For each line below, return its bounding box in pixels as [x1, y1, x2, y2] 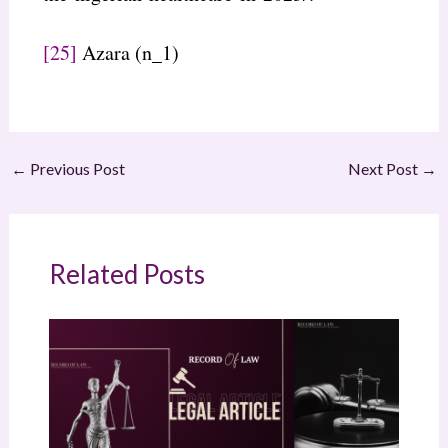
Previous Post [26, 158, 125, 178]
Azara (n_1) [76, 38, 179, 66]
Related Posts [48, 257, 205, 290]
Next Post [348, 158, 422, 178]
